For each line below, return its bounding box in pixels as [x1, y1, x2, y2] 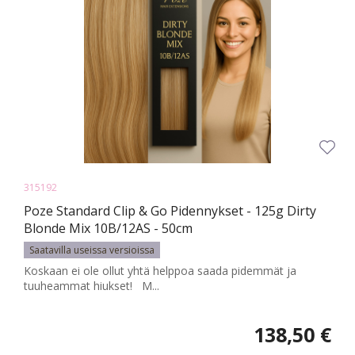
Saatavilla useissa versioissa [29, 243, 155, 258]
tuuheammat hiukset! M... [24, 278, 159, 294]
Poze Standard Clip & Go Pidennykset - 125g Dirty [24, 202, 316, 220]
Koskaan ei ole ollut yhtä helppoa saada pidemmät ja [24, 263, 296, 279]
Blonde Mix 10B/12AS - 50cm [24, 219, 193, 238]
